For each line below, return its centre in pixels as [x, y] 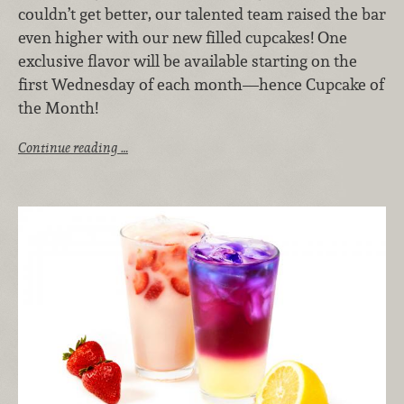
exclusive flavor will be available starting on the [188, 60]
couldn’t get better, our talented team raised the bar [202, 14]
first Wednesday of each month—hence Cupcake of [201, 84]
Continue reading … [73, 148]
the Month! [58, 107]
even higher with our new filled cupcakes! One [183, 37]
